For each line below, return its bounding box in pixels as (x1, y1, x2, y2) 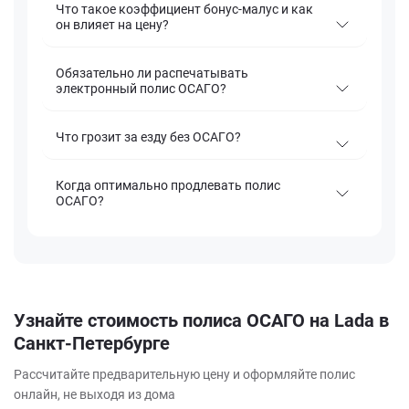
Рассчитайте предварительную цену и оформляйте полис (14, 367, 355, 383)
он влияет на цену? (56, 17, 169, 33)
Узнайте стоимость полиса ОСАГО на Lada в (14, 309, 389, 332)
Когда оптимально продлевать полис (56, 178, 280, 194)
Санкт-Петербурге (14, 332, 170, 355)
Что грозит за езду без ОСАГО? (56, 130, 241, 145)
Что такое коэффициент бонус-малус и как (56, 2, 313, 17)
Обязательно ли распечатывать (56, 66, 248, 81)
